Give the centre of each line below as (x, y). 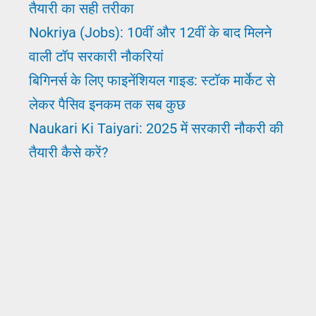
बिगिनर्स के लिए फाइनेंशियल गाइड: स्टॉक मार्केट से (152, 80)
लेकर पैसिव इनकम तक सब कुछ (107, 104)
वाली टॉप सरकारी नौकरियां (96, 56)
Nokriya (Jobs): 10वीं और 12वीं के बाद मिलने (150, 32)
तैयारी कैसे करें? (68, 152)
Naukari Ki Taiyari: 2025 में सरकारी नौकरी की (156, 128)
